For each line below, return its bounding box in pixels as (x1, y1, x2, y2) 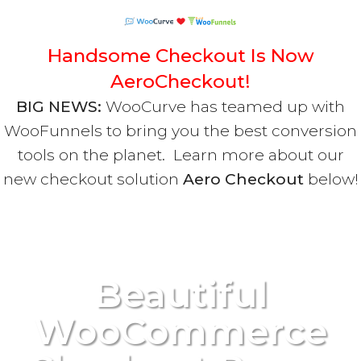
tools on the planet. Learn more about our (17, 145, 344, 164)
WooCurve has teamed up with (102, 97, 345, 116)
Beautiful (93, 271, 268, 316)
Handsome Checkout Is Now (47, 44, 314, 67)
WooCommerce (34, 308, 327, 353)
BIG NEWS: (16, 97, 102, 116)
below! (303, 169, 359, 189)
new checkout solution (2, 169, 183, 189)
